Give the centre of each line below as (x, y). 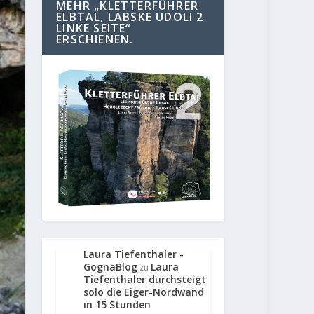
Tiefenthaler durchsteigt (145, 279)
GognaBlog (111, 266)
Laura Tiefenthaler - (134, 254)
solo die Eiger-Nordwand (144, 292)
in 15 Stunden (117, 304)
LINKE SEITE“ (94, 28)
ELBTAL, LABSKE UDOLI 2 (130, 17)
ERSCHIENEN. (95, 40)
